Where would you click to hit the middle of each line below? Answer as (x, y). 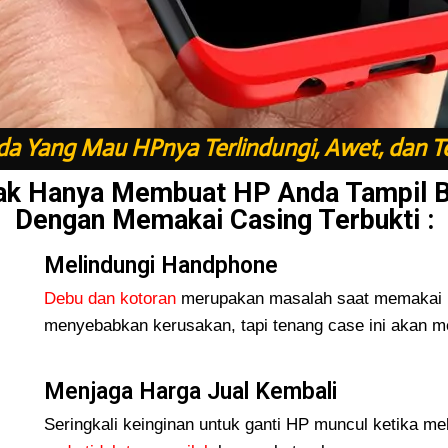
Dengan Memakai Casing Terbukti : (224, 219)
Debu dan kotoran (109, 298)
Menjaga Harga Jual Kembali (190, 392)
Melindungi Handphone (160, 265)
